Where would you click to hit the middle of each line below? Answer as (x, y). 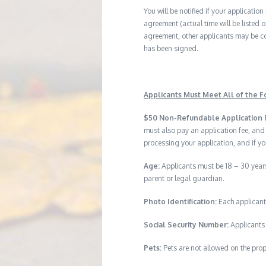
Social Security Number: (186, 224)
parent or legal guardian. (184, 178)
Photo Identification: (180, 201)
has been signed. (171, 48)
